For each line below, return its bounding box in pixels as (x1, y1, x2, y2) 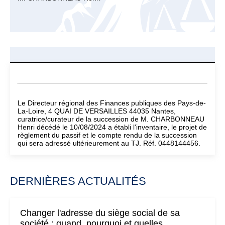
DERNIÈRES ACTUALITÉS (10, 175, 146, 187)
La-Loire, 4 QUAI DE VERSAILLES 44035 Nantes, (18, 107, 176, 115)
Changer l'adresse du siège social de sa (20, 208, 180, 218)
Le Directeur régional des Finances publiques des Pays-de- (18, 99, 206, 107)
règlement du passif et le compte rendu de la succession (18, 131, 197, 139)
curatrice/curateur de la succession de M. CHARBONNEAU (18, 115, 204, 123)
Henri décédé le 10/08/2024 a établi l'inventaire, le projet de (18, 123, 207, 131)
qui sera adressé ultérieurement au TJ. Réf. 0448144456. (18, 139, 200, 147)
